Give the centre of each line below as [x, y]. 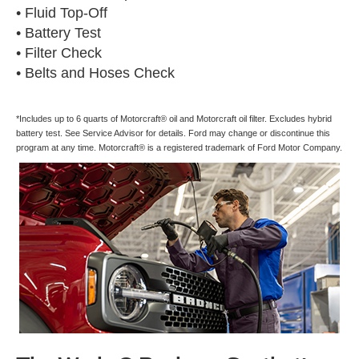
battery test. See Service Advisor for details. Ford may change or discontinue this [173, 133]
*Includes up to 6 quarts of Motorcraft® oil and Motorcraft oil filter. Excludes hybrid [174, 119]
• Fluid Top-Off [62, 13]
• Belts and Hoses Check [95, 73]
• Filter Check [59, 53]
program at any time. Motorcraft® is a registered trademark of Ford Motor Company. [179, 148]
